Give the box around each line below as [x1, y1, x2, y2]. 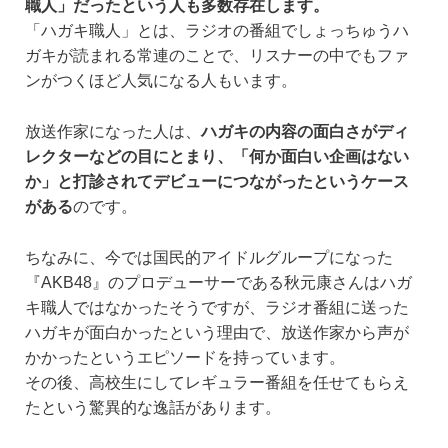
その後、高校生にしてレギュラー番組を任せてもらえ [25, 373, 409, 391]
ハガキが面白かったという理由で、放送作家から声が [25, 323, 409, 341]
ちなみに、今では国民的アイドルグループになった [25, 248, 393, 266]
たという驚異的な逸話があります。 [25, 398, 281, 416]
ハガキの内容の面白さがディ [201, 122, 409, 140]
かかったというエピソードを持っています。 [25, 348, 345, 366]
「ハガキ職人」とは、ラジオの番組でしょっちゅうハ [25, 22, 409, 40]
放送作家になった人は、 [25, 122, 201, 140]
